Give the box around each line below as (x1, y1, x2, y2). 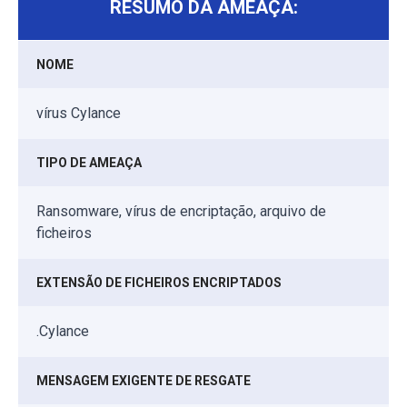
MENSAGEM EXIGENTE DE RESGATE (36, 372, 251, 388)
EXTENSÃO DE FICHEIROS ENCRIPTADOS (36, 274, 282, 290)
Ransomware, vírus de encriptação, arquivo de (36, 202, 326, 220)
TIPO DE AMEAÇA (36, 154, 142, 170)
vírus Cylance (36, 104, 121, 122)
